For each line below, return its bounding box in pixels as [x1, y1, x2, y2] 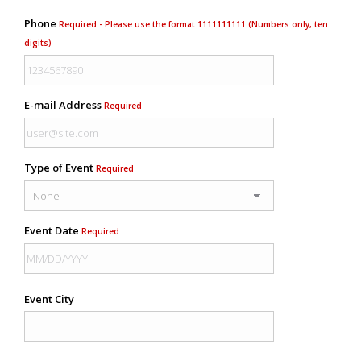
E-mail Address [24, 97, 104, 112]
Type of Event [24, 160, 96, 175]
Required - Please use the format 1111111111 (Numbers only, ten [59, 18, 328, 30]
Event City [24, 291, 74, 306]
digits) [24, 36, 52, 48]
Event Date [24, 222, 81, 238]
